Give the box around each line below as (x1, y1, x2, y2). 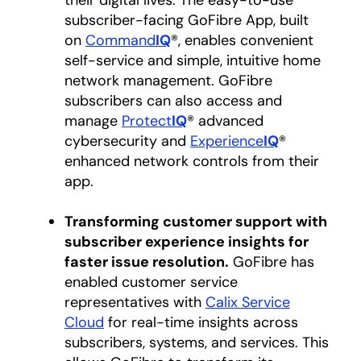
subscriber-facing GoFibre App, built (64, 10, 309, 30)
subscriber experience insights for (64, 232, 309, 251)
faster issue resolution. (64, 252, 229, 272)
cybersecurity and (64, 131, 190, 151)
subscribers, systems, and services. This (64, 333, 329, 352)
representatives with (64, 293, 205, 312)
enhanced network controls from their (64, 151, 319, 171)
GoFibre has (229, 252, 314, 272)
